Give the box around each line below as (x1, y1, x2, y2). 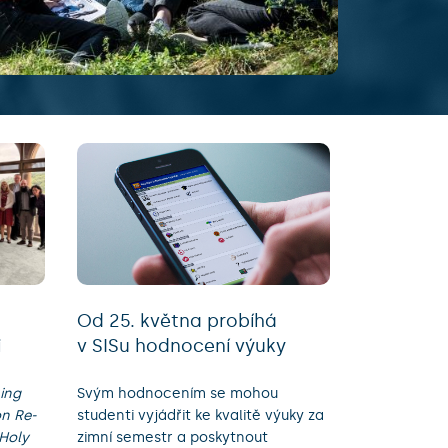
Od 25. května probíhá (77, 310, 277, 333)
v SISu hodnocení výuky (77, 335, 286, 358)
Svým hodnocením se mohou (77, 385, 278, 403)
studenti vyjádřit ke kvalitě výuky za (77, 407, 324, 425)
